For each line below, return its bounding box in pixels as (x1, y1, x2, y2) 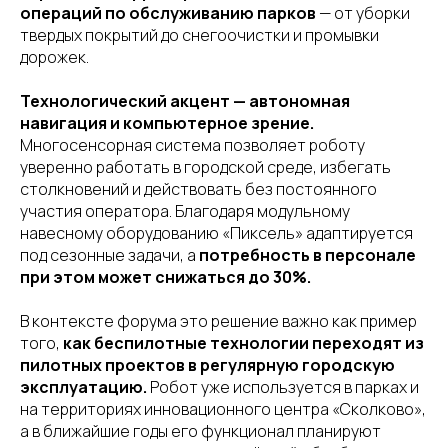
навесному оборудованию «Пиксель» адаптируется (20, 222, 413, 244)
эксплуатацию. (20, 376, 150, 398)
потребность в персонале (199, 244, 416, 266)
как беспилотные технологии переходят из (63, 332, 424, 354)
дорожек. (20, 46, 89, 68)
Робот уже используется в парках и (150, 376, 419, 398)
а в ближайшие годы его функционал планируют (20, 420, 381, 442)
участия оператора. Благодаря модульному (20, 200, 350, 222)
